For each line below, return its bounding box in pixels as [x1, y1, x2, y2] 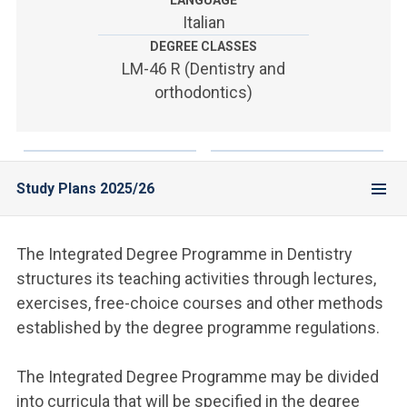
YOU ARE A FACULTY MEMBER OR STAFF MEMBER [15, 42, 266, 55]
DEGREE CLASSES [150, 39, 257, 54]
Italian [182, 13, 225, 32]
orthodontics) [154, 83, 253, 102]
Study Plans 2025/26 [16, 180, 154, 197]
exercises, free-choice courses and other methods [16, 293, 383, 313]
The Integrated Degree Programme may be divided [16, 367, 379, 386]
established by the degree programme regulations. [16, 318, 380, 337]
